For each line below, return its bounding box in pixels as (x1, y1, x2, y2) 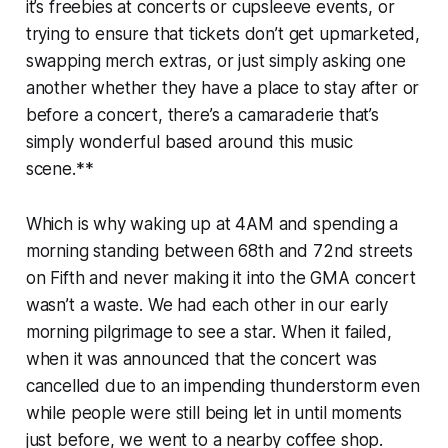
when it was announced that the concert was (25, 348, 377, 369)
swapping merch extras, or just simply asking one (25, 50, 406, 71)
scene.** (25, 158, 94, 179)
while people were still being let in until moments (25, 402, 403, 423)
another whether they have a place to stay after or (25, 77, 420, 98)
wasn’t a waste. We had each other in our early (25, 294, 388, 315)
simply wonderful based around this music (25, 131, 353, 152)
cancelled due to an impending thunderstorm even (25, 375, 420, 396)
